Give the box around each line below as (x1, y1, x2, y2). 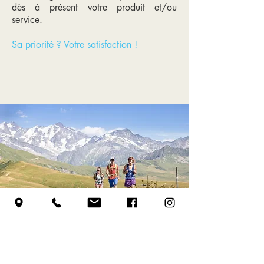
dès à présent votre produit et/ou (12, 1, 177, 14)
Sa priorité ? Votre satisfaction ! (12, 38, 137, 51)
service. (12, 14, 45, 26)
